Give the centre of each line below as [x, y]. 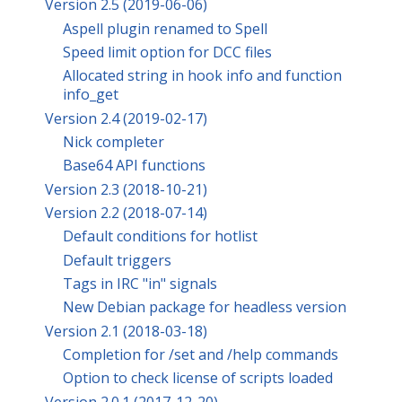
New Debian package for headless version [205, 307]
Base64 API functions [134, 166]
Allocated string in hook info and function [202, 76]
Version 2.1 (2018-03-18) [126, 331]
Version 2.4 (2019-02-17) [126, 118]
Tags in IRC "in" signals [140, 283]
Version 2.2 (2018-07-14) [126, 212]
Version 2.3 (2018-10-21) [126, 189]
